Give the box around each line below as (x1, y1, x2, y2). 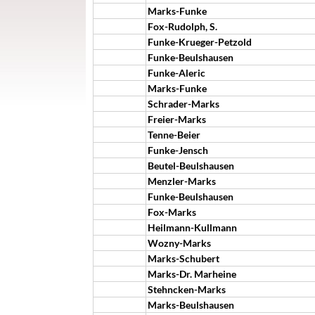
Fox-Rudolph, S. (148, 20, 217, 32)
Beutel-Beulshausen (148, 160, 234, 172)
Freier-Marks (148, 113, 206, 125)
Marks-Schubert (148, 252, 219, 264)
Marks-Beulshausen (148, 299, 234, 311)
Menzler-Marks (148, 175, 216, 187)
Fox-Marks (148, 206, 196, 218)
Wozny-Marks (148, 237, 211, 249)
